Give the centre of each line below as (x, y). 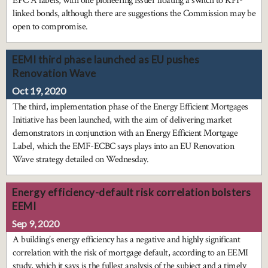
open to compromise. (50, 27)
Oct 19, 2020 (39, 91)
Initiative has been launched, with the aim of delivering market (122, 120)
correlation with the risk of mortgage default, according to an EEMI (130, 253)
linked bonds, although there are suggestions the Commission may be (134, 14)
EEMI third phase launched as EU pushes (106, 60)
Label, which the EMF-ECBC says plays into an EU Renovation (123, 147)
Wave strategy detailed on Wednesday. (80, 160)
